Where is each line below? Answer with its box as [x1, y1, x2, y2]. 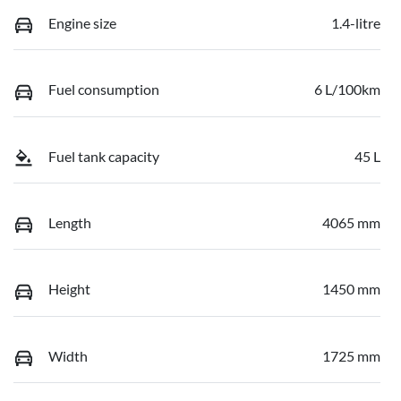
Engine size [48, 13, 116, 31]
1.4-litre [331, 13, 380, 31]
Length [48, 213, 91, 231]
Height [48, 280, 90, 298]
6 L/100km [314, 81, 380, 98]
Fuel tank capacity [48, 147, 159, 165]
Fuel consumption [48, 81, 159, 98]
